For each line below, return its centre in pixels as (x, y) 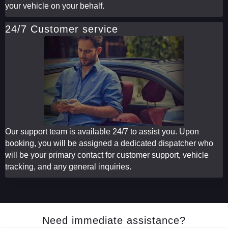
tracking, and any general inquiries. (68, 166)
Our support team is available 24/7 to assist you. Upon (102, 131)
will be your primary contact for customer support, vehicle (107, 155)
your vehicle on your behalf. (55, 6)
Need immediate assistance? (114, 220)
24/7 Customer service (62, 29)
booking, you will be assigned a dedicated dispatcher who (109, 143)
